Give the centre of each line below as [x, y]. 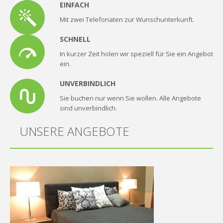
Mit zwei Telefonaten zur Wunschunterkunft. [127, 19]
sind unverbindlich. [88, 108]
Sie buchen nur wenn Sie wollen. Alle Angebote [130, 98]
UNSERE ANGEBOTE [75, 131]
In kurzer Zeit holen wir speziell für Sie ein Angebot [136, 54]
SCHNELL [75, 39]
